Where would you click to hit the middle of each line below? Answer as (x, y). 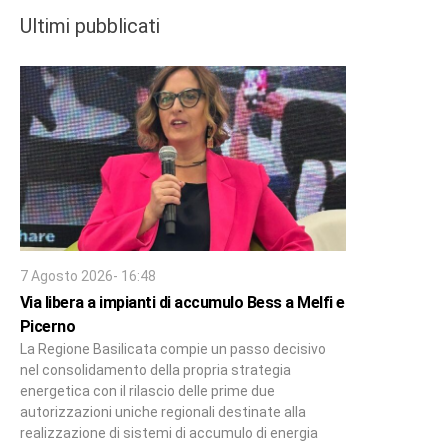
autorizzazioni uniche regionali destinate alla (162, 411)
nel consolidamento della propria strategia (155, 369)
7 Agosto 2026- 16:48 (87, 275)
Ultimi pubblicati (89, 25)
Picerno (47, 326)
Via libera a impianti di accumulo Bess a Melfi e (182, 302)
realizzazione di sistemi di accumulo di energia (168, 432)
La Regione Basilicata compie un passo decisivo (172, 348)
